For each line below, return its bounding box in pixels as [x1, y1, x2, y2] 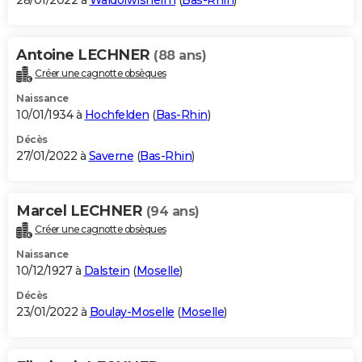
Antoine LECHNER [16, 46, 154, 65]
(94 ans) [145, 204, 200, 220]
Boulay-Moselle [89, 304, 175, 319]
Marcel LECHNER [16, 202, 146, 221]
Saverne [88, 149, 133, 164]
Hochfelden [84, 107, 149, 123]
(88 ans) [154, 48, 206, 64]
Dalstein [83, 263, 130, 278]
